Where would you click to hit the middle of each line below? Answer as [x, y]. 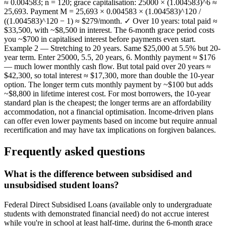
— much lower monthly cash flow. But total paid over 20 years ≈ [107, 67]
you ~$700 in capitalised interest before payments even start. [100, 39]
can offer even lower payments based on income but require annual [110, 121]
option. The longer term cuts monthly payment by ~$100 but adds [108, 85]
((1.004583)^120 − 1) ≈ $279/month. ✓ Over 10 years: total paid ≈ [111, 21]
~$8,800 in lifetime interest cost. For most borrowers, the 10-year [107, 94]
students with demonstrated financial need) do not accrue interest [106, 213]
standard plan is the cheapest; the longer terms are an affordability [108, 103]
